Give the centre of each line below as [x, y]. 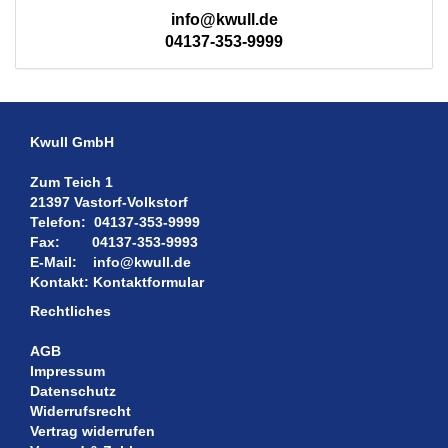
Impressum [67, 371]
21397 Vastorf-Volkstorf [109, 202]
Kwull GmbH [72, 142]
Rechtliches [70, 311]
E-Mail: [59, 262]
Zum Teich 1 [71, 182]
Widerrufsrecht [80, 411]
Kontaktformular [148, 282]
